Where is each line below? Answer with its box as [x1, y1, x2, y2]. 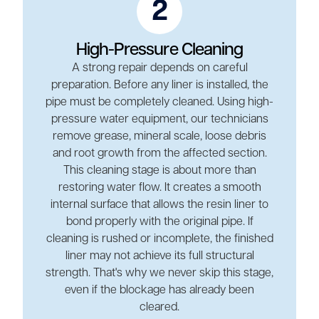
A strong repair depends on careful [71, 62, 248, 74]
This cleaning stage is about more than [63, 164, 256, 177]
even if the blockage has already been [65, 284, 254, 296]
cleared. [140, 301, 179, 313]
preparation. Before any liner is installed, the [51, 79, 268, 91]
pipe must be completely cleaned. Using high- [46, 96, 273, 108]
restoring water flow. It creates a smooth [58, 182, 261, 194]
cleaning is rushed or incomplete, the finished [46, 233, 273, 245]
